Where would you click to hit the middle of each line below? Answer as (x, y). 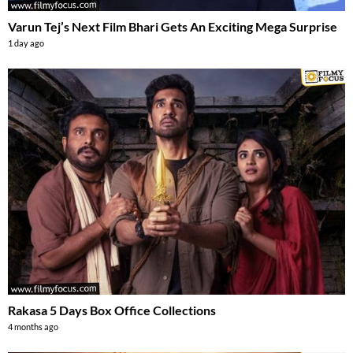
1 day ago (26, 43)
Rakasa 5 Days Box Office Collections (112, 310)
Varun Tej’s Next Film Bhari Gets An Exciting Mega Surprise (173, 27)
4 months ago (33, 326)
